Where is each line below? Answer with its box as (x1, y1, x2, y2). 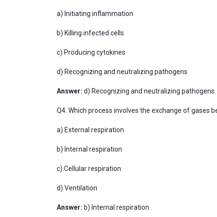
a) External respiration (57, 126, 124, 134)
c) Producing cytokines (57, 48, 127, 56)
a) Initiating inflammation (57, 10, 135, 17)
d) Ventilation (57, 184, 99, 192)
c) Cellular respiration (57, 165, 123, 172)
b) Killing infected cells (57, 29, 125, 37)
